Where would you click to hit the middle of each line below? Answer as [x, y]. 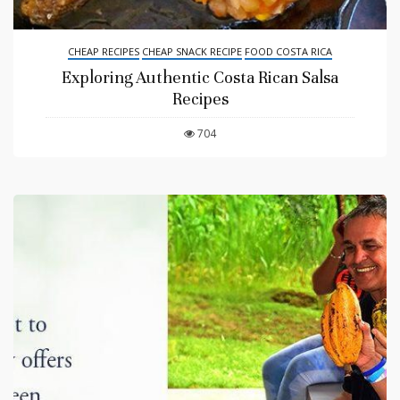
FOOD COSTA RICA [288, 52]
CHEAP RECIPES [104, 52]
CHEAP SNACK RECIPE [192, 52]
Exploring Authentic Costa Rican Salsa [200, 78]
